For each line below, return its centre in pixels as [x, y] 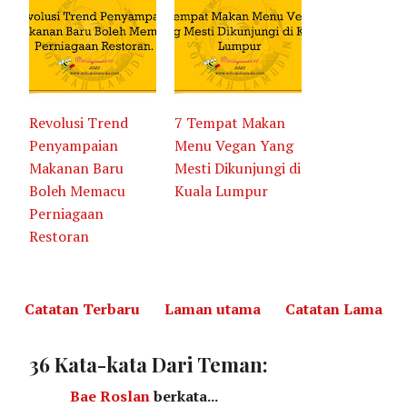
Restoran [60, 236]
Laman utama [213, 308]
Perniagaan [67, 213]
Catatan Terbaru [83, 308]
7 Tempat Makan [230, 122]
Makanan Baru [77, 168]
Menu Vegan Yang [234, 145]
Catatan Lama [333, 308]
